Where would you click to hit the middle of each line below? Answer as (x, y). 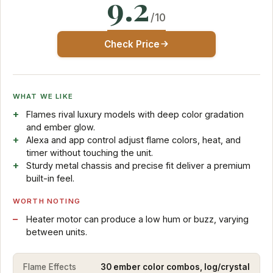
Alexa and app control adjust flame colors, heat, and (133, 140)
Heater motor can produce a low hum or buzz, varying (137, 219)
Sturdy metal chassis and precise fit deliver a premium (138, 166)
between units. (56, 232)
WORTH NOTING (47, 201)
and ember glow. (60, 127)
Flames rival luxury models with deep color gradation (135, 115)
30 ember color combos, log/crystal (175, 267)
